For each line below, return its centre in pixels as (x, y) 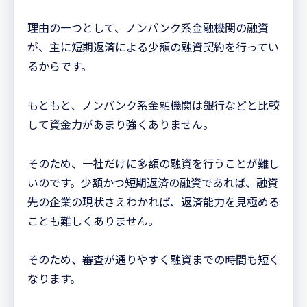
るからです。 (60, 65)
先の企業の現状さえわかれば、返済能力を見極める (153, 201)
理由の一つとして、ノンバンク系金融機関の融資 (148, 27)
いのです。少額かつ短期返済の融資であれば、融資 (153, 182)
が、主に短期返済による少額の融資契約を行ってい (153, 46)
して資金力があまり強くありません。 (121, 124)
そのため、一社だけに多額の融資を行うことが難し (153, 163)
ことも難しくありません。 (93, 220)
